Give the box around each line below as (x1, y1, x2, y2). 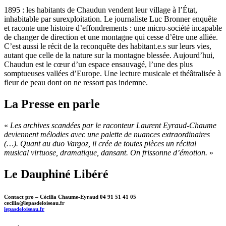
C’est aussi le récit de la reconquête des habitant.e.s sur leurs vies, (4, 42, 211, 51)
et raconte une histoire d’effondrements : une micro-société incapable (4, 24, 222, 33)
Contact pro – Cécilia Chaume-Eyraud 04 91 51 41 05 (4, 193, 136, 200)
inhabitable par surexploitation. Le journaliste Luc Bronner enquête (4, 15, 217, 24)
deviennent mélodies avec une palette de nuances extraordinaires (4, 130, 210, 139)
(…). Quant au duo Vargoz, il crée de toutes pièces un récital (4, 139, 196, 148)
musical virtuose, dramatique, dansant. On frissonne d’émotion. (4, 148, 207, 157)
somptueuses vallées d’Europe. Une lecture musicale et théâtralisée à (4, 69, 221, 78)
